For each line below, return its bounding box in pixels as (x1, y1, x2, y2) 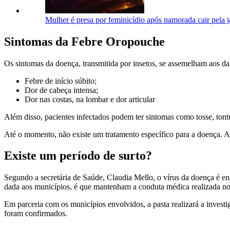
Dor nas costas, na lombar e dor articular (25, 94, 155, 104)
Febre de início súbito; (25, 76, 97, 85)
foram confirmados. (4, 209, 67, 218)
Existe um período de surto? (4, 149, 152, 163)
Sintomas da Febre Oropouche (4, 34, 165, 48)
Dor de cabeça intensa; (25, 85, 98, 94)
